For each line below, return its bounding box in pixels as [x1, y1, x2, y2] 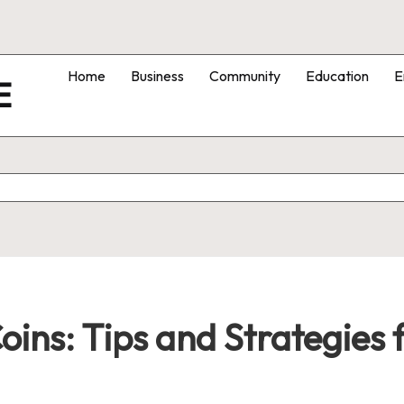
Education [306, 66, 369, 85]
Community [209, 66, 280, 85]
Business [131, 66, 184, 85]
